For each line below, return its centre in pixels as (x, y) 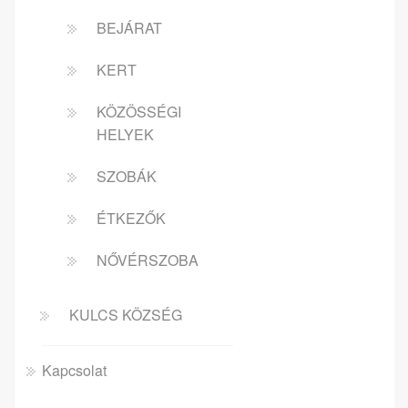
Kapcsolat (74, 370)
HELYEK (125, 134)
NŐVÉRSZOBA (148, 260)
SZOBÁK (127, 176)
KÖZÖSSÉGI (139, 111)
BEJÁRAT (129, 27)
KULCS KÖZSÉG (126, 314)
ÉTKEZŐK (131, 218)
